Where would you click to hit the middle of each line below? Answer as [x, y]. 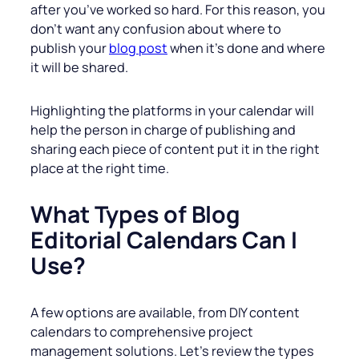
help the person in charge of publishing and [163, 130]
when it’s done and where [246, 48]
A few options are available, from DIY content [165, 313]
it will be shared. [79, 68]
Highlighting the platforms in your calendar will [172, 111]
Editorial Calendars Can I [164, 240]
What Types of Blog [136, 215]
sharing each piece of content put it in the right [175, 149]
